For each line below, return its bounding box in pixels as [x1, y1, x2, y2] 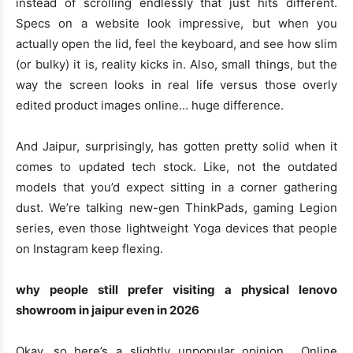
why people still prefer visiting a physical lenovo [16, 282, 337, 298]
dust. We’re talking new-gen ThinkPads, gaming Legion [16, 200, 337, 216]
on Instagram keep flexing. [16, 241, 163, 257]
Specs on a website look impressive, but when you [16, 16, 337, 32]
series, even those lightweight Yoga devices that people [16, 221, 337, 236]
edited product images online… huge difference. [16, 98, 284, 113]
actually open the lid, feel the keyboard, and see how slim [16, 36, 337, 52]
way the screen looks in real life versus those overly [16, 77, 337, 93]
